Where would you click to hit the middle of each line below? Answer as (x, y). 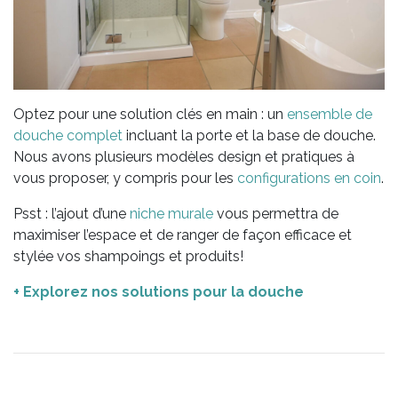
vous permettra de (276, 213)
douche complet (68, 135)
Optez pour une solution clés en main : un (150, 114)
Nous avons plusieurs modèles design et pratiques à (184, 156)
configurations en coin (309, 178)
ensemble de (330, 114)
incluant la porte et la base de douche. (249, 135)
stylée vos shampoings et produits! (128, 256)
